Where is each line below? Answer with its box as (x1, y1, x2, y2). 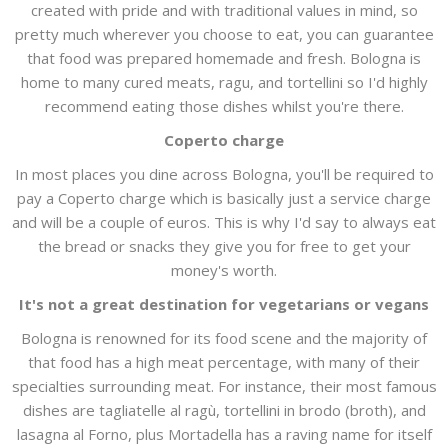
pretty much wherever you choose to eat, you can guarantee (14, 24, 434, 45)
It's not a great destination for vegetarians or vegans (19, 294, 429, 315)
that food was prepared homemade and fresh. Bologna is (27, 48, 421, 69)
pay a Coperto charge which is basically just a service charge (17, 188, 431, 209)
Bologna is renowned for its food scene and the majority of (21, 328, 427, 349)
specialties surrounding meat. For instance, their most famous (11, 376, 437, 397)
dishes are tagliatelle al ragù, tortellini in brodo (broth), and (22, 400, 426, 421)
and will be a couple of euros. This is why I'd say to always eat (12, 212, 436, 233)
